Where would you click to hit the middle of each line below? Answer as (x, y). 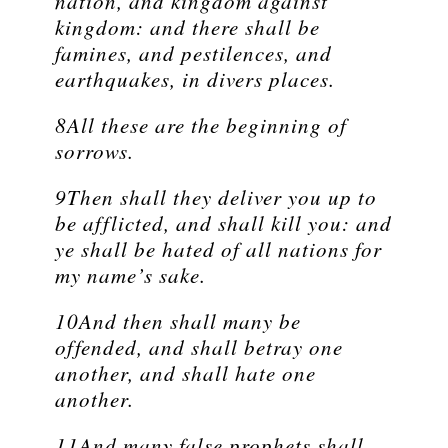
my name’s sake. (130, 275)
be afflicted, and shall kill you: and (223, 223)
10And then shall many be (178, 321)
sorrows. (94, 151)
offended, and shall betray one (199, 347)
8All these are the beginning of (201, 125)
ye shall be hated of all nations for (218, 249)
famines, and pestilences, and (193, 53)
